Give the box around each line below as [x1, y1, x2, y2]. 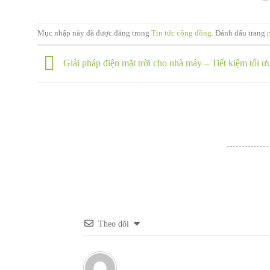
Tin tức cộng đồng [151, 29, 212, 38]
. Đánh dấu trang [212, 29, 267, 38]
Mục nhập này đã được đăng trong [37, 29, 151, 38]
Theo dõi [98, 219, 129, 229]
